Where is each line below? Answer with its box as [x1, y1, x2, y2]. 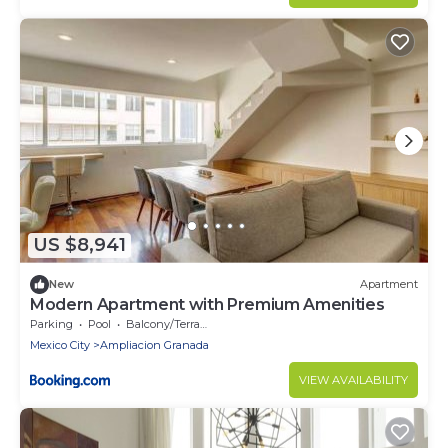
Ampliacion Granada [100, 337, 209, 352]
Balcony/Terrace [126, 316, 200, 331]
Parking [30, 316, 73, 331]
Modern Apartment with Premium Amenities [30, 294, 385, 314]
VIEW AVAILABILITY [299, 372, 408, 387]
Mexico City [30, 337, 90, 352]
